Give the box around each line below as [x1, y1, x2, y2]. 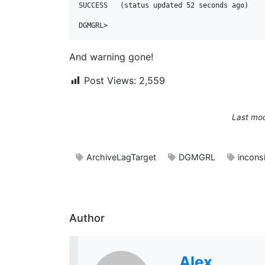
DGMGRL [179, 152, 215, 162]
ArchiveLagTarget [86, 152, 156, 162]
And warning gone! [69, 51, 153, 63]
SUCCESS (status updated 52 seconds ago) [79, 1, 248, 9]
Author [69, 212, 105, 224]
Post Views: [84, 75, 136, 86]
